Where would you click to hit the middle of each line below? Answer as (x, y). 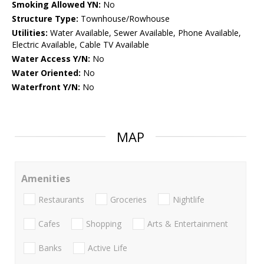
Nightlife (189, 199)
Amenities (46, 179)
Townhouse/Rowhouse (124, 19)
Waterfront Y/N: (46, 87)
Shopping (104, 223)
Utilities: (30, 33)
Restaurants (61, 199)
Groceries (128, 199)
